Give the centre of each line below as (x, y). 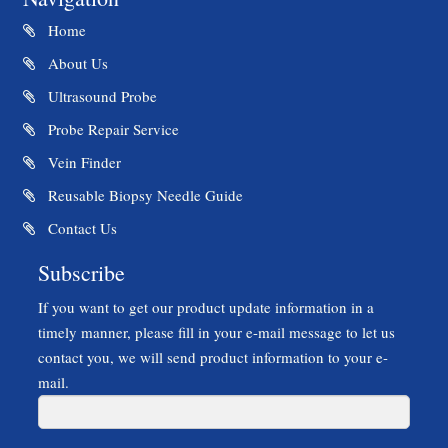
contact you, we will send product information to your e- (213, 356)
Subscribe (81, 272)
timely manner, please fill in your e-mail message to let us (216, 331)
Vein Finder (82, 161)
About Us (75, 62)
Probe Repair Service (111, 128)
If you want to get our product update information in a (206, 306)
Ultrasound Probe (100, 95)
